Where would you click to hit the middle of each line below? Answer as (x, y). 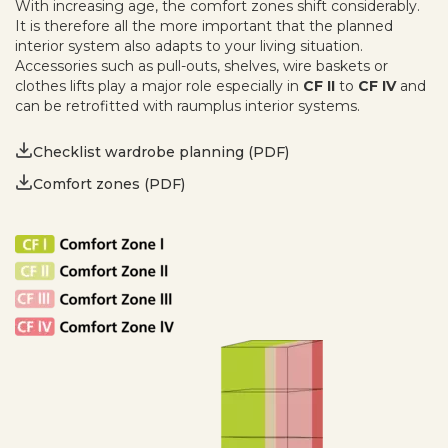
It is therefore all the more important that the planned (204, 26)
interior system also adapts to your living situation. (189, 46)
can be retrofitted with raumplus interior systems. (187, 106)
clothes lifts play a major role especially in (159, 86)
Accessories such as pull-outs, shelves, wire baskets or (201, 66)
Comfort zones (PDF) (109, 183)
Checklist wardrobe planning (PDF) (161, 151)
